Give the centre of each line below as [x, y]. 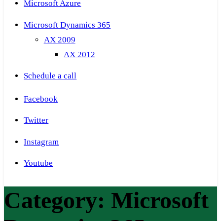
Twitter [36, 120]
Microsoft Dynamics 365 [67, 25]
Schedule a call [50, 76]
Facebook [41, 99]
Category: [57, 200]
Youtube [38, 163]
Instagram [41, 142]
